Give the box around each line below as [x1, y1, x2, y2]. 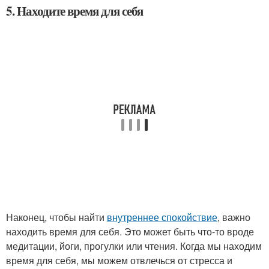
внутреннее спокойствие [107, 210, 217, 224]
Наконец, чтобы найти [6, 210, 107, 224]
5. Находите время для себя [6, 2, 143, 20]
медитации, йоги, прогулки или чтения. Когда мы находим [6, 239, 262, 253]
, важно [217, 210, 250, 224]
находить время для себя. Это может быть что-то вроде [6, 225, 254, 238]
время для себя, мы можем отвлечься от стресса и [6, 253, 232, 267]
